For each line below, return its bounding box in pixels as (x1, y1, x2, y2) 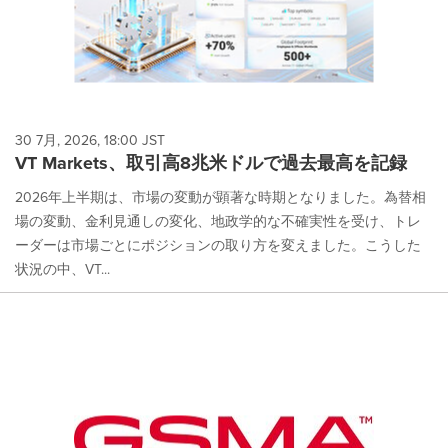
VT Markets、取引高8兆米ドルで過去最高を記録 (15, 150, 407, 177)
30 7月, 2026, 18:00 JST (15, 130, 165, 152)
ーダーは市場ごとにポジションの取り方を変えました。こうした (15, 235, 421, 257)
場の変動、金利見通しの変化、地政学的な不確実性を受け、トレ (15, 211, 421, 233)
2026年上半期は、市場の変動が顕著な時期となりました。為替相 (15, 187, 426, 209)
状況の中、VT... (15, 259, 110, 281)
